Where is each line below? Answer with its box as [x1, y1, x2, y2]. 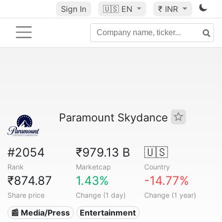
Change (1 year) [144, 191, 196, 199]
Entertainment [80, 208, 136, 218]
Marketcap [75, 163, 111, 171]
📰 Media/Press [11, 208, 70, 218]
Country [144, 163, 170, 171]
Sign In [60, 4, 86, 14]
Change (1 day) [75, 191, 126, 199]
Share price [7, 191, 45, 199]
